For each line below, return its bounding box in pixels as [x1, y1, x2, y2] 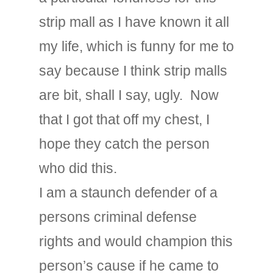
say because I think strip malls [39, 63, 227, 79]
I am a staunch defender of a [39, 185, 218, 200]
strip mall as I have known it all [39, 14, 229, 30]
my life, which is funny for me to [39, 38, 234, 54]
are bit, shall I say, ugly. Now [39, 87, 219, 103]
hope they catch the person [39, 136, 210, 152]
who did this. [39, 160, 117, 176]
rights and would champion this [39, 233, 233, 249]
